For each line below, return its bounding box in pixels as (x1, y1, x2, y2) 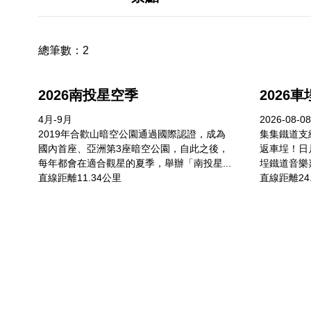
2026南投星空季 (38, 87, 138, 103)
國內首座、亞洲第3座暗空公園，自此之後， (38, 143, 228, 154)
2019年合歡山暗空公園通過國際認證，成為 (38, 128, 226, 140)
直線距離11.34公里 (38, 172, 121, 183)
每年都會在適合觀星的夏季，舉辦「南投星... (38, 158, 231, 169)
